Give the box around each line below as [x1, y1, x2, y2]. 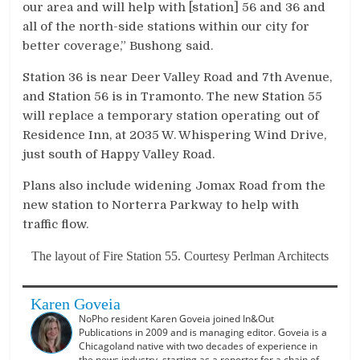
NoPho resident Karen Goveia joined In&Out [79, 311, 275, 325]
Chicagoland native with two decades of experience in [79, 338, 318, 353]
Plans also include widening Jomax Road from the [22, 178, 326, 193]
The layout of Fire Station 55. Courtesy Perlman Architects [31, 248, 329, 263]
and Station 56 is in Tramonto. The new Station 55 [22, 88, 323, 104]
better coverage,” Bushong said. [22, 38, 214, 53]
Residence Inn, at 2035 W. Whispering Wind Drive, [22, 127, 327, 142]
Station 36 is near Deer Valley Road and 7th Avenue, [22, 69, 333, 84]
